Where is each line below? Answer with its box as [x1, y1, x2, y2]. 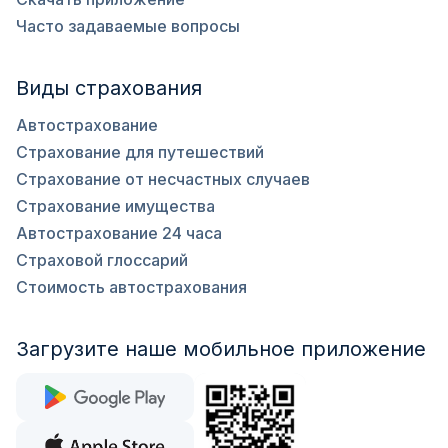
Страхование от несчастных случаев [16, 169, 310, 189]
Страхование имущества [16, 196, 215, 216]
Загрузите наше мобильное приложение [16, 337, 426, 361]
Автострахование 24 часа [16, 223, 222, 243]
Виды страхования [16, 76, 202, 100]
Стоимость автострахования [16, 277, 247, 297]
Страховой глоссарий [16, 250, 188, 270]
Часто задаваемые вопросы [16, 16, 240, 36]
